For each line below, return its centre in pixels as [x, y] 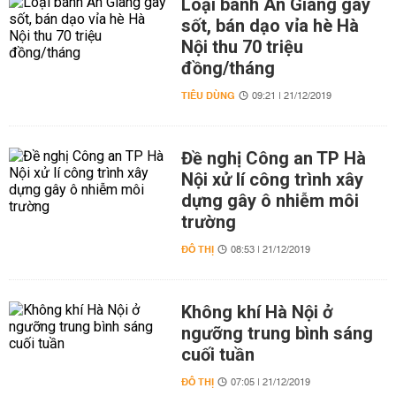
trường [208, 222]
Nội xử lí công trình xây [272, 179]
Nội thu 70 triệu [242, 47]
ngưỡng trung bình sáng [277, 333]
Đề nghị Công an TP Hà [273, 158]
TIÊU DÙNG [208, 96]
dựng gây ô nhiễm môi [270, 201]
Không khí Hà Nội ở [257, 312]
